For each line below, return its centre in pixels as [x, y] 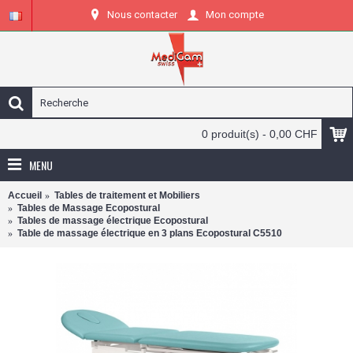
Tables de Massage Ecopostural [89, 208]
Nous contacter [142, 14]
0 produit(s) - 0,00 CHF [260, 134]
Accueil [25, 195]
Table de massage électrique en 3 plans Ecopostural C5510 [150, 233]
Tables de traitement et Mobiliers [127, 195]
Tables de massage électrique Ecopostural [113, 221]
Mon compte [235, 15]
